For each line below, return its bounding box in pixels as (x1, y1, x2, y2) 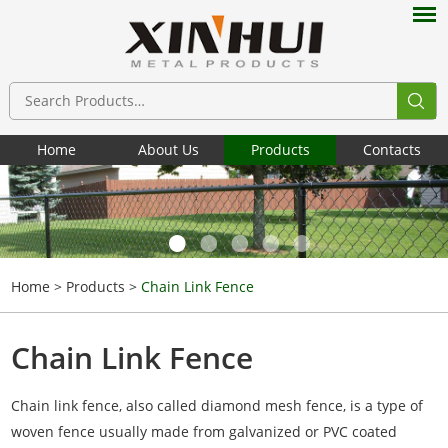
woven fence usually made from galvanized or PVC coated (11, 422, 398, 442)
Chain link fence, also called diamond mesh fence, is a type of (11, 396, 424, 416)
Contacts (363, 140, 421, 160)
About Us (137, 140, 199, 160)
